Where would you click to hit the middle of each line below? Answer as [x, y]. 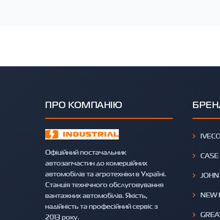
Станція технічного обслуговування [104, 185]
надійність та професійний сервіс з [101, 206]
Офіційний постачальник [86, 152]
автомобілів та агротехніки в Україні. [106, 174]
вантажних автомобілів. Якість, [96, 195]
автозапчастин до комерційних [96, 163]
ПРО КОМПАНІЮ [84, 106]
